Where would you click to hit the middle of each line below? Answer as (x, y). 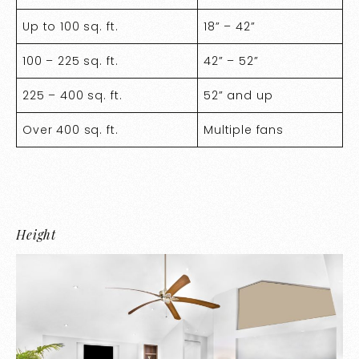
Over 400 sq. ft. (71, 129)
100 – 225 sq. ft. (73, 61)
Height (38, 234)
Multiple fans (244, 129)
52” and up (238, 95)
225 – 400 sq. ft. (73, 95)
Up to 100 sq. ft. (71, 26)
